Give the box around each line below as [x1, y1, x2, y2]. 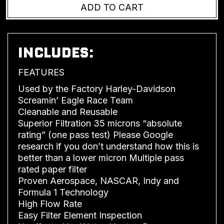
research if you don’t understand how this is [18, 140, 199, 151]
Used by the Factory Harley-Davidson [18, 83, 175, 94]
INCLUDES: [18, 43, 94, 61]
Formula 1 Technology [18, 186, 108, 197]
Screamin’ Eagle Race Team [18, 94, 133, 105]
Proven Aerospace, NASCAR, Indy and [18, 175, 179, 186]
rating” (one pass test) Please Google [18, 129, 173, 140]
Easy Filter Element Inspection [18, 209, 142, 220]
